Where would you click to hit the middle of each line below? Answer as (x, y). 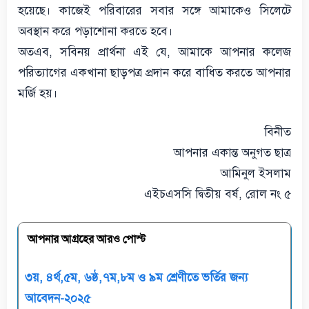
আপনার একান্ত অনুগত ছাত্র (232, 152)
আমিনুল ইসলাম (256, 173)
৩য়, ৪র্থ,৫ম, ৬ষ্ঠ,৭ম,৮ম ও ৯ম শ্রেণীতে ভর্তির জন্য (137, 277)
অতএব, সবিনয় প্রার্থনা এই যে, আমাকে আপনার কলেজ (154, 52)
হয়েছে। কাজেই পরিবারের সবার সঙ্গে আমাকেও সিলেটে (154, 11)
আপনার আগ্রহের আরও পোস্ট (87, 239)
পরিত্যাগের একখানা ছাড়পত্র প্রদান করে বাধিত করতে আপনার (154, 73)
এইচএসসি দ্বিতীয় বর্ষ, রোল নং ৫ (218, 194)
